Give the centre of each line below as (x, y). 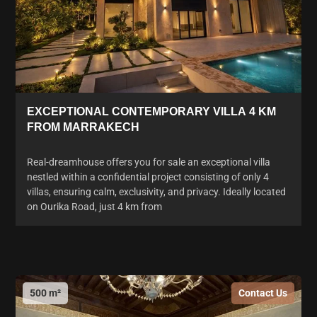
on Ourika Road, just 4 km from (94, 206)
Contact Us (263, 293)
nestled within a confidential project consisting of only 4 (148, 177)
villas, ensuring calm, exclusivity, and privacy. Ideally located (156, 191)
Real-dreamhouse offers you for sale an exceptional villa (149, 162)
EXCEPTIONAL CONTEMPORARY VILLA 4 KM (151, 111)
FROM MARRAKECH (83, 127)
